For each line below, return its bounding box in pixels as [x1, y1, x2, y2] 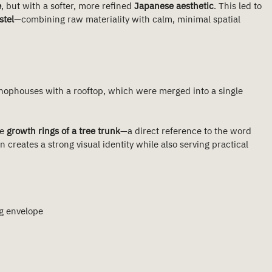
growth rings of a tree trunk [7, 124, 120, 139]
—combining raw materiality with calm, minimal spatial [14, 12, 243, 27]
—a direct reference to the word [120, 124, 254, 139]
